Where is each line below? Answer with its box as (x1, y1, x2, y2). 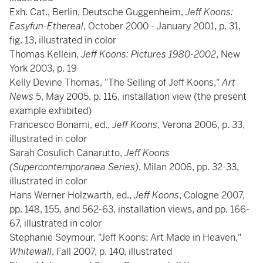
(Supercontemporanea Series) (9, 161, 139, 173)
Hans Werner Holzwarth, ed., (9, 189, 134, 201)
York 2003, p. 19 (9, 62, 79, 75)
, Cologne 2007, (179, 189, 245, 201)
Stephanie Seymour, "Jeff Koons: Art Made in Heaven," (9, 231, 241, 244)
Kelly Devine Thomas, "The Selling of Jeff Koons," (9, 76, 222, 89)
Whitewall (9, 245, 52, 258)
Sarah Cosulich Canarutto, (9, 147, 124, 159)
